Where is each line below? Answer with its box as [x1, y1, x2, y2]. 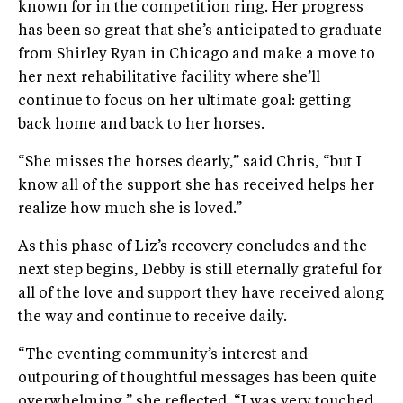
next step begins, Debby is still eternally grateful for [18, 263, 382, 278]
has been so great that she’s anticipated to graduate [18, 23, 382, 39]
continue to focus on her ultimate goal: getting [18, 94, 351, 109]
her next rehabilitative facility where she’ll [18, 70, 320, 85]
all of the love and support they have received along [18, 286, 384, 301]
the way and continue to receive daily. [18, 309, 287, 325]
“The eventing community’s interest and [18, 347, 308, 363]
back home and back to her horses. [18, 117, 264, 132]
